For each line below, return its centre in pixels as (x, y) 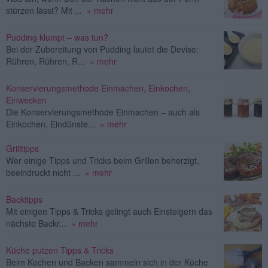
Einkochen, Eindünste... (51, 124)
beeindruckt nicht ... (43, 172)
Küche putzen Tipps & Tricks (60, 250)
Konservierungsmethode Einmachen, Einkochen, (98, 88)
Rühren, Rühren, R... (45, 61)
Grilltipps (22, 148)
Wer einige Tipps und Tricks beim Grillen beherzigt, (103, 160)
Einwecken (26, 100)
